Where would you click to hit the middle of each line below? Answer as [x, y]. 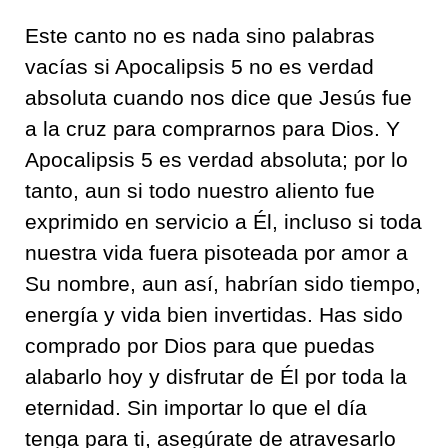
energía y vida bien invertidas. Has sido [214, 314]
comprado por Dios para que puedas [200, 345]
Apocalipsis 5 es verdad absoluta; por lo [216, 159]
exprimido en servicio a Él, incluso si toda [223, 221]
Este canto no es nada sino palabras [200, 35]
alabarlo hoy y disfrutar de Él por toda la [216, 376]
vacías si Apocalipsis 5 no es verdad [199, 66]
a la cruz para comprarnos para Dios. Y [212, 128]
